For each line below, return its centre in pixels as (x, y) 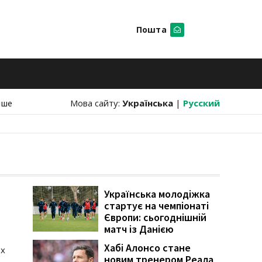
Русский (201, 103)
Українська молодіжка (157, 194)
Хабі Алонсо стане (147, 248)
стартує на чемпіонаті (156, 206)
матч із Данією (139, 229)
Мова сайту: (96, 103)
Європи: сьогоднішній (155, 217)
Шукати (235, 94)
